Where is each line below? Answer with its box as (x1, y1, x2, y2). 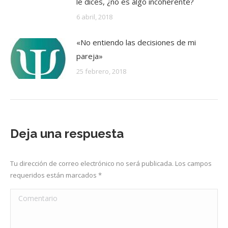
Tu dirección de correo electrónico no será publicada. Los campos (10, 159, 212, 168)
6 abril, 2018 (76, 12, 112, 21)
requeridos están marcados (10, 170, 98, 180)
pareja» (76, 51, 103, 61)
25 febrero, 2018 (76, 67, 126, 76)
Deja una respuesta (10, 126, 124, 141)
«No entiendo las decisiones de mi (76, 37, 196, 47)
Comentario (10, 190, 51, 201)
